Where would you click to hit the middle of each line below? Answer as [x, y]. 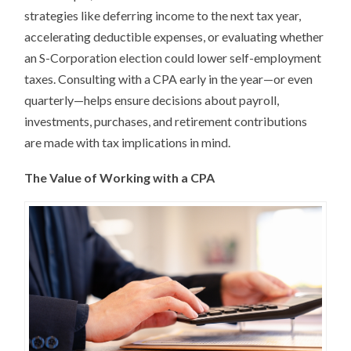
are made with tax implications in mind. [128, 142]
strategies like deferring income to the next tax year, [163, 15]
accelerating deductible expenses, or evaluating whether [174, 36]
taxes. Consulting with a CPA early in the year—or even [169, 78]
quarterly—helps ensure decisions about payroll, [152, 100]
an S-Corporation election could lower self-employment [173, 57]
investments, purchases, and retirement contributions [166, 121]
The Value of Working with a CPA [120, 177]
